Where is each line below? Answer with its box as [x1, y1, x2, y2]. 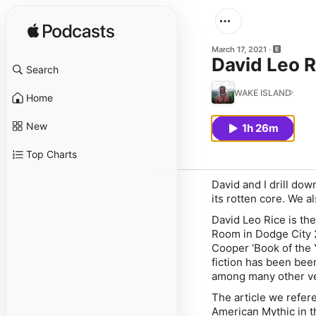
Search [26, 63, 59, 75]
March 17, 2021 [212, 44, 267, 54]
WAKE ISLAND [234, 87, 291, 98]
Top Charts [26, 148, 77, 160]
